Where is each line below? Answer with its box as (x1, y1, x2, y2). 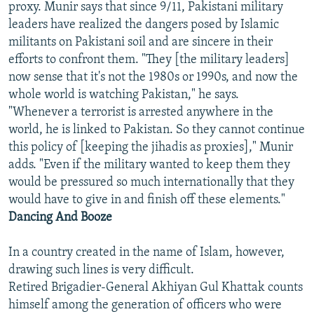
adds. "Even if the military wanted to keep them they (8, 158, 290, 172)
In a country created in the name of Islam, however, (8, 246, 285, 260)
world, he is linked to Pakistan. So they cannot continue (8, 123, 305, 137)
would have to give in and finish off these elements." (8, 193, 285, 207)
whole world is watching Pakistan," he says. (8, 88, 239, 102)
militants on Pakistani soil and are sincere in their (8, 36, 273, 50)
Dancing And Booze (8, 211, 112, 225)
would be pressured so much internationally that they (8, 176, 294, 190)
